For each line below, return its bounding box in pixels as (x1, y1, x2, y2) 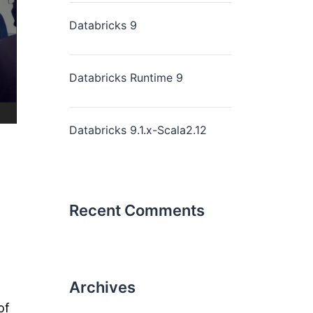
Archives (68, 278, 136, 296)
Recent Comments (68, 201, 205, 219)
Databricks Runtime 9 (68, 71, 183, 85)
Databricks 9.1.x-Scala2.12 (68, 123, 207, 137)
